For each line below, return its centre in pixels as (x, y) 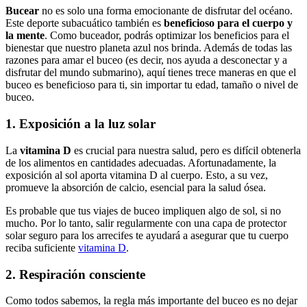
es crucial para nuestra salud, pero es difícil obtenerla (186, 150)
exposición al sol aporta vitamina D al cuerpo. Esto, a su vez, (137, 175)
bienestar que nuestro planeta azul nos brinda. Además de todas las (149, 48)
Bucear (22, 11)
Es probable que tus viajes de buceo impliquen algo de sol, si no (143, 210)
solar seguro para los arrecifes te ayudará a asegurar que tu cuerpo (147, 235)
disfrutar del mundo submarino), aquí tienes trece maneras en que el (151, 73)
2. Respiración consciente (75, 274)
